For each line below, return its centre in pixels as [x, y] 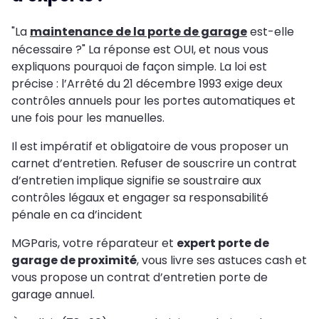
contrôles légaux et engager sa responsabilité [140, 198]
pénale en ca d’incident [77, 215]
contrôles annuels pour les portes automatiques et [153, 101]
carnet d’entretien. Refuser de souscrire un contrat [154, 164]
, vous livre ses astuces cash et [222, 261]
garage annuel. [53, 295]
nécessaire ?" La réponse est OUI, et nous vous [140, 50]
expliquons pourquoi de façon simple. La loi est [139, 67]
